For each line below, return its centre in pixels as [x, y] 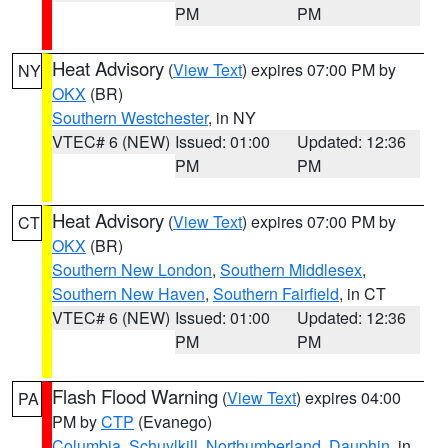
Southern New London [132, 269]
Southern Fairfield [276, 293]
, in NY [232, 117]
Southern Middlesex [291, 269]
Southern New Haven [128, 293]
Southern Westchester [130, 117]
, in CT [362, 293]
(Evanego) [173, 421]
